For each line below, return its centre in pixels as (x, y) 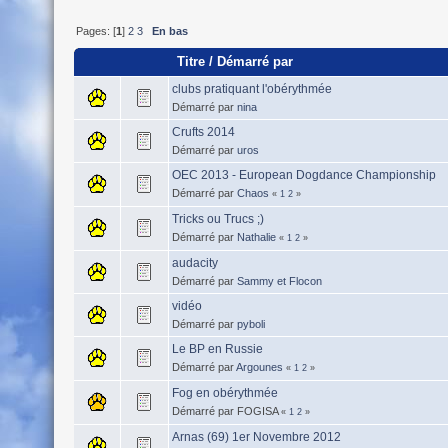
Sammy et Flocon (279, 281)
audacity (194, 263)
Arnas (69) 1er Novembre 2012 (256, 437)
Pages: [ (95, 31)
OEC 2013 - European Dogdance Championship (303, 175)
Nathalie (256, 237)
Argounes (259, 367)
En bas (169, 31)
